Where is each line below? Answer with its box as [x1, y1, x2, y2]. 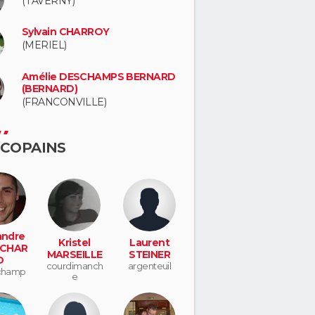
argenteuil [127, 259, 172, 271]
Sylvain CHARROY [22, 25, 110, 39]
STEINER [129, 247, 171, 261]
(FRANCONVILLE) [22, 96, 107, 108]
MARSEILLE [46, 247, 103, 261]
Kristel [58, 236, 91, 249]
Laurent [129, 236, 170, 249]
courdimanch [46, 259, 103, 271]
